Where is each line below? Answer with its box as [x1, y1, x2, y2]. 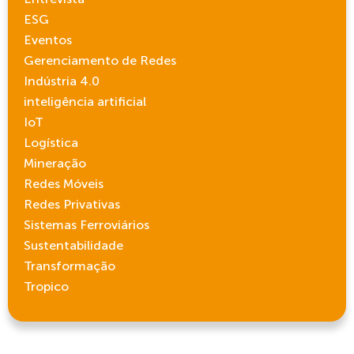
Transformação [24, 258, 115, 274]
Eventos [24, 32, 72, 48]
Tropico [24, 279, 69, 295]
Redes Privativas [24, 197, 120, 213]
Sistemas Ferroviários [24, 217, 149, 233]
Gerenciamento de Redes [24, 53, 176, 69]
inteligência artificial [24, 94, 146, 110]
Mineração [24, 156, 86, 171]
